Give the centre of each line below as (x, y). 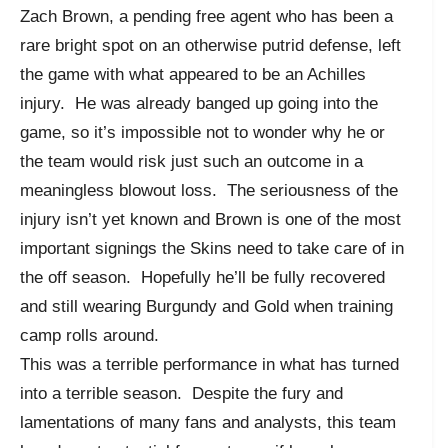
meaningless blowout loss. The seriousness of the (209, 190)
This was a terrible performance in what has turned (209, 364)
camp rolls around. (89, 335)
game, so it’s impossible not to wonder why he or (202, 132)
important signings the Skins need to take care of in (212, 248)
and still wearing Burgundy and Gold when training (206, 306)
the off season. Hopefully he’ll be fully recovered (202, 277)
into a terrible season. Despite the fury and (181, 393)
